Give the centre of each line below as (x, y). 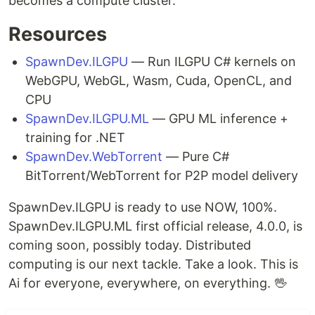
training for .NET (75, 137)
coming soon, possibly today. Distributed (130, 245)
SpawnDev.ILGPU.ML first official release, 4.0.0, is (155, 226)
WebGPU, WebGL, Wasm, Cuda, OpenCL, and (159, 80)
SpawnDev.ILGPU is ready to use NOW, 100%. (143, 207)
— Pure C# (196, 156)
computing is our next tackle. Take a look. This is (153, 264)
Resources (58, 34)
